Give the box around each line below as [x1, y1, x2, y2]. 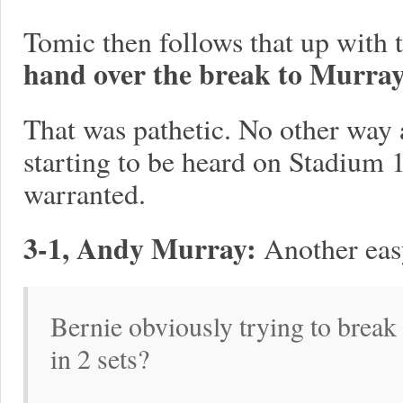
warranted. [23, 174, 146, 212]
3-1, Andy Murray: [23, 227, 256, 269]
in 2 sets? [50, 340, 149, 376]
